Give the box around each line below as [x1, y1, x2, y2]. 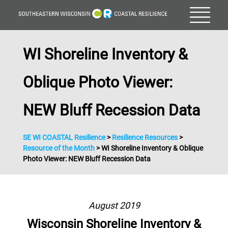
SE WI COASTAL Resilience [23, 133, 105, 141]
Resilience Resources [112, 133, 178, 141]
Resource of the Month [23, 144, 95, 152]
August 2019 [88, 199, 140, 211]
